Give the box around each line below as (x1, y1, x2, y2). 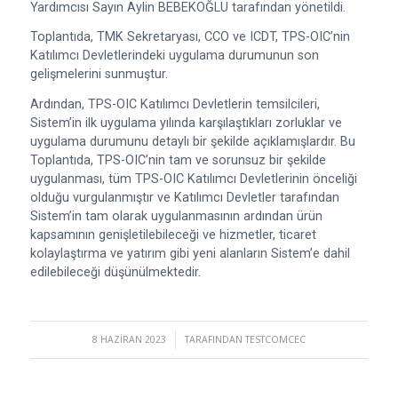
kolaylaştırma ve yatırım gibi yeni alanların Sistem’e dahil (29, 245, 350, 261)
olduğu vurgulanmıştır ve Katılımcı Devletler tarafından (29, 189, 339, 205)
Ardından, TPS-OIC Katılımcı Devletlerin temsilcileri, (29, 96, 320, 112)
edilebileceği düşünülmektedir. (29, 264, 201, 280)
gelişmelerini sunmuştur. (29, 67, 168, 83)
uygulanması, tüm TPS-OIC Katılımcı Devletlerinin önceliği (29, 171, 357, 187)
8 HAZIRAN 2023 (92, 332, 166, 346)
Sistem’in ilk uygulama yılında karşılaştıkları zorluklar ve (29, 115, 342, 131)
